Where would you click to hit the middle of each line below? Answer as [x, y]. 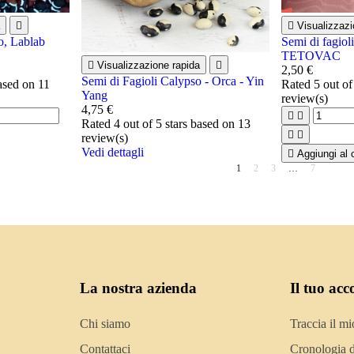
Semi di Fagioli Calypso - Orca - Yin [172, 81]
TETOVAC [311, 56]
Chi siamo [105, 323]
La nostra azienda [139, 288]
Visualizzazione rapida [148, 65]
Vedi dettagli [112, 152]
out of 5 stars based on [179, 124]
